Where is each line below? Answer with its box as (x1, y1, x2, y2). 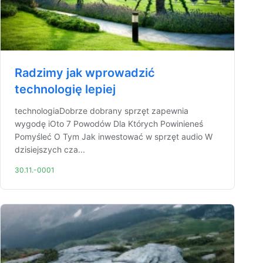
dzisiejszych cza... (15, 144, 85, 154)
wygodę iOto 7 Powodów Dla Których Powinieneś (15, 119, 203, 129)
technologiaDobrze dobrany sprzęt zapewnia (15, 106, 188, 116)
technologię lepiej (15, 82, 116, 96)
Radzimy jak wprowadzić (15, 66, 155, 80)
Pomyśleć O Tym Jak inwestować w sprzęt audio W (15, 131, 213, 141)
